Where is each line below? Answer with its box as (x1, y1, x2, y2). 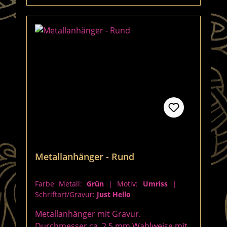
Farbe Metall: (35, 179, 87, 188)
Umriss (143, 179, 173, 188)
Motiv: (117, 179, 143, 188)
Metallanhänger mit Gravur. (35, 208, 141, 219)
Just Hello (97, 190, 131, 199)
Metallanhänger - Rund (35, 150, 134, 163)
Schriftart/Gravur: (35, 190, 97, 199)
